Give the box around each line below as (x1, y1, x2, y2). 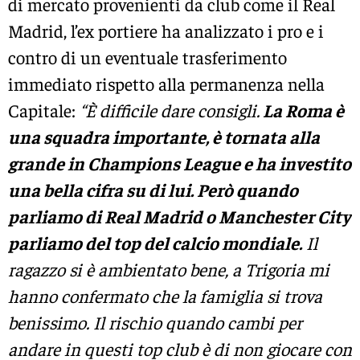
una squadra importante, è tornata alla (8, 125, 320, 149)
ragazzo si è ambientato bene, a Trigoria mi (8, 258, 329, 281)
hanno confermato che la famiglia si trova (8, 284, 322, 308)
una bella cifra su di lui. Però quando (8, 178, 298, 202)
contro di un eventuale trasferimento (8, 46, 287, 69)
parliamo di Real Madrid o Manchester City (8, 205, 350, 228)
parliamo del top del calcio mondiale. (8, 231, 302, 255)
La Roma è (260, 99, 344, 122)
